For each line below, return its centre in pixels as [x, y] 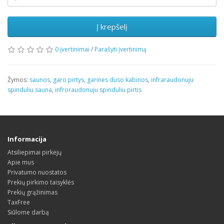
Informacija [27, 139]
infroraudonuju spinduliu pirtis [98, 90]
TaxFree [19, 202]
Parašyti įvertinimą [120, 49]
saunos [40, 80]
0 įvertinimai [72, 49]
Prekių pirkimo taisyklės [41, 182]
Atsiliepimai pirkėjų [34, 152]
